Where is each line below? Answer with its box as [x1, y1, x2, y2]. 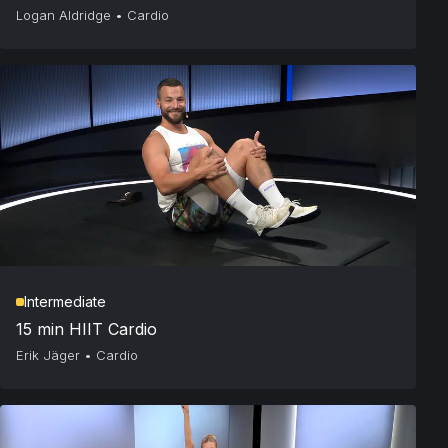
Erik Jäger [16, 347, 80, 364]
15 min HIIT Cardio [16, 319, 157, 340]
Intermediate [24, 293, 106, 311]
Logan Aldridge [16, 7, 111, 24]
